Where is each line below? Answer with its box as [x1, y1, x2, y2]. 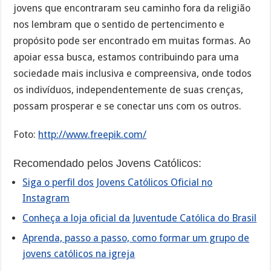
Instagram [22, 192, 70, 204]
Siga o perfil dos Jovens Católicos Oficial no [22, 177, 213, 189]
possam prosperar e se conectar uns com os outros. [13, 100, 242, 113]
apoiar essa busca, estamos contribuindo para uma [13, 51, 240, 64]
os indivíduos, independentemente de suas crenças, [13, 84, 244, 96]
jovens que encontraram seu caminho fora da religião [13, 2, 251, 15]
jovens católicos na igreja [22, 248, 135, 260]
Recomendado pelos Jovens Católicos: [13, 157, 202, 170]
